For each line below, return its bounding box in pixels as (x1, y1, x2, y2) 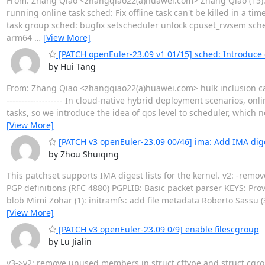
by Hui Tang (48, 61, 96, 72)
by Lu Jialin (48, 236, 92, 247)
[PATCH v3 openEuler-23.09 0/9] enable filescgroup (56, 224, 259, 235)
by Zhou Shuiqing (48, 148, 119, 160)
